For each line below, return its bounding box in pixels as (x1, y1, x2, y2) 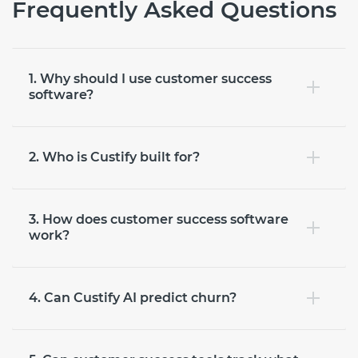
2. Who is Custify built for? (29, 149, 200, 165)
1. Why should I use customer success (29, 70, 272, 86)
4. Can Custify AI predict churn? (29, 289, 237, 305)
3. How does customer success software (29, 211, 288, 227)
